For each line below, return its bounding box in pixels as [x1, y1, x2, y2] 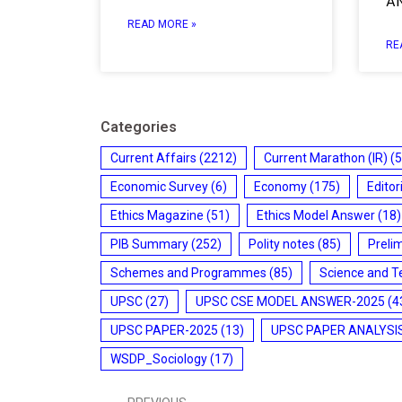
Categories [100, 118, 177, 135]
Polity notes [249, 236, 315, 251]
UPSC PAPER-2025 [110, 322, 218, 337]
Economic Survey [110, 179, 208, 194]
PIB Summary [110, 236, 188, 251]
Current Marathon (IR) [264, 150, 388, 165]
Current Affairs [110, 150, 197, 165]
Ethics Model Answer [257, 207, 375, 223]
